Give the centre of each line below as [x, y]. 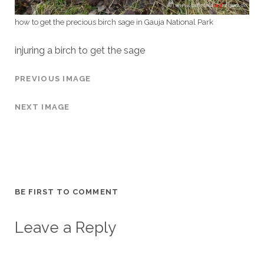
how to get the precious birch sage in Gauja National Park [114, 22]
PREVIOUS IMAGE [53, 79]
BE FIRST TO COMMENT [66, 192]
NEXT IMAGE [42, 107]
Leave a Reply [65, 228]
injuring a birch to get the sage [80, 51]
